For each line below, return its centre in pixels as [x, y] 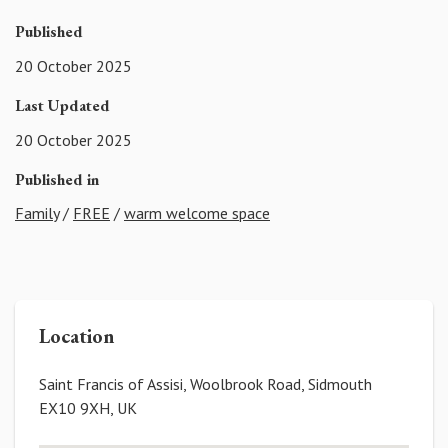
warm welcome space [197, 213]
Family [37, 213]
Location [77, 336]
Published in [57, 179]
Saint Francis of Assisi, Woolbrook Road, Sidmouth [205, 384]
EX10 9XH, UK [88, 408]
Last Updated [62, 105]
